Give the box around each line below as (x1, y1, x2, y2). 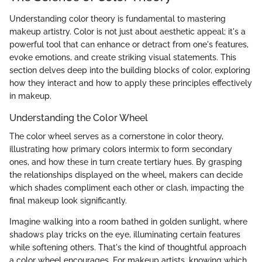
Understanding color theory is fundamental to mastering (9, 14, 226, 24)
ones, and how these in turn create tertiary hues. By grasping (9, 157, 242, 167)
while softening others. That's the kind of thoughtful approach (9, 243, 246, 253)
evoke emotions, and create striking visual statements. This (9, 53, 236, 63)
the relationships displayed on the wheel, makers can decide (9, 170, 243, 180)
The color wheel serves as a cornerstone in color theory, (9, 132, 223, 142)
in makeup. (9, 91, 51, 101)
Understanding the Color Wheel (9, 112, 148, 124)
